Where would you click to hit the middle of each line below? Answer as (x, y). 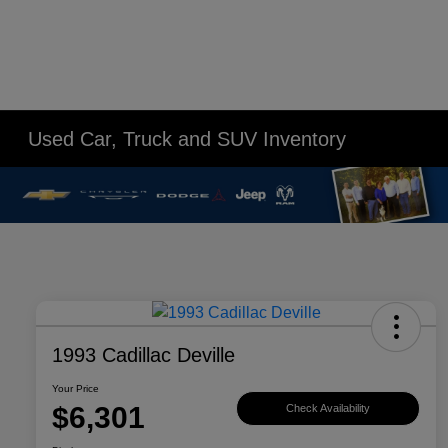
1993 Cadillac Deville (143, 355)
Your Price (75, 389)
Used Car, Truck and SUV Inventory (187, 139)
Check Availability (328, 407)
